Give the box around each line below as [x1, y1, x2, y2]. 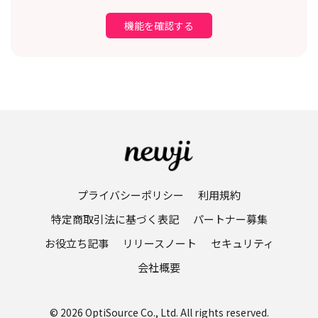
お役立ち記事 [44, 235, 109, 251]
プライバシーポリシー [77, 187, 184, 202]
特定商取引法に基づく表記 [50, 211, 179, 226]
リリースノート [122, 235, 197, 251]
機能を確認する [124, 18, 194, 33]
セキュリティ [210, 235, 274, 251]
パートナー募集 [192, 211, 268, 226]
